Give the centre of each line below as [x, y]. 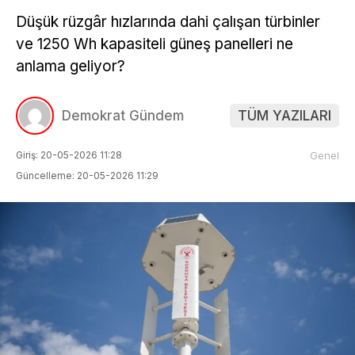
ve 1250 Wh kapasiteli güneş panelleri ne [155, 44]
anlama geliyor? [71, 66]
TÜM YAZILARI [284, 116]
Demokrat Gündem [123, 116]
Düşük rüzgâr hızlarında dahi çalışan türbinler [168, 21]
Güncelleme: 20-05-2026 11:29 [87, 176]
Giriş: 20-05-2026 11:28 [69, 155]
